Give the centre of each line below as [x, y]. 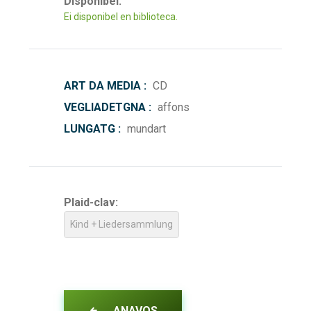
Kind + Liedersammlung [121, 224]
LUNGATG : [92, 128]
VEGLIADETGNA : [108, 107]
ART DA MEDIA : [105, 85]
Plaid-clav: [91, 202]
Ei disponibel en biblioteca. [121, 16]
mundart [145, 128]
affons [172, 107]
